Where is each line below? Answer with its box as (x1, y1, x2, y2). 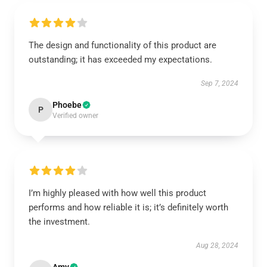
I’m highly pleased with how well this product (29, 188, 206, 198)
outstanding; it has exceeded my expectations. (29, 54, 212, 65)
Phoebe (52, 100, 82, 110)
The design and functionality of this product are (29, 40, 216, 51)
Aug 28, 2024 (196, 241, 238, 250)
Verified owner (52, 111, 98, 120)
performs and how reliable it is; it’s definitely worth (29, 202, 228, 213)
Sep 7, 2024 (201, 79, 238, 88)
